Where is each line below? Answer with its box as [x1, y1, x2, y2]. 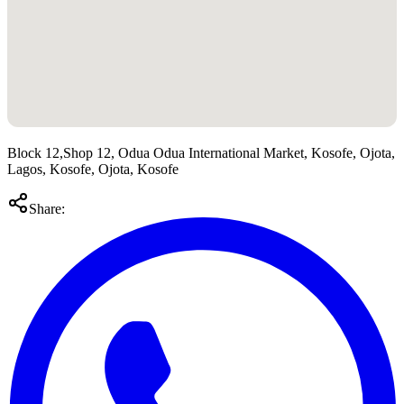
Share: [29, 201, 65, 217]
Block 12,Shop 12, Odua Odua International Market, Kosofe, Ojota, [7, 145, 395, 161]
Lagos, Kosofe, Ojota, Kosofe [7, 161, 179, 178]
